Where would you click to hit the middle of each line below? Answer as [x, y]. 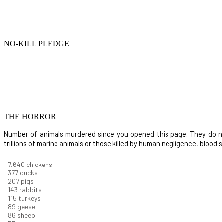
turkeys [29, 198]
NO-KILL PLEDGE [37, 44]
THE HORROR [30, 117]
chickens [39, 165]
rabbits [30, 190]
